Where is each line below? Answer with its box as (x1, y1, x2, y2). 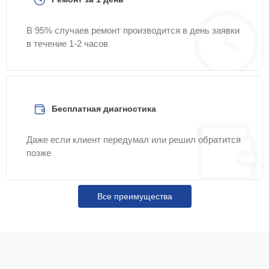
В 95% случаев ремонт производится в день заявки (26, 25, 240, 35)
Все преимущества (97, 192, 172, 201)
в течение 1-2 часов (26, 38, 108, 49)
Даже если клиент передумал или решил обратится (26, 134, 241, 145)
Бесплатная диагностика (52, 104, 156, 113)
